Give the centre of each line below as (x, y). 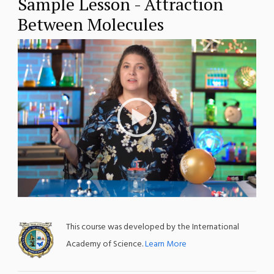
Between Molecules (91, 24)
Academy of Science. (105, 245)
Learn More (165, 245)
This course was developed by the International (152, 228)
